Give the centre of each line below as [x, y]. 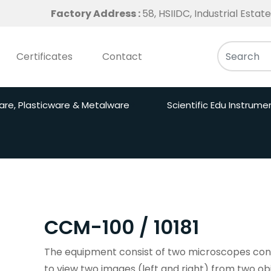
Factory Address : [96, 14]
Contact [122, 57]
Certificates [44, 57]
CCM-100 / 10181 [122, 227]
